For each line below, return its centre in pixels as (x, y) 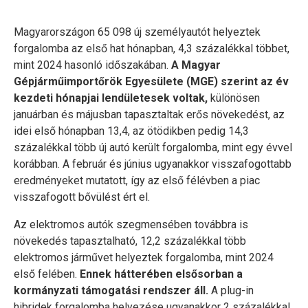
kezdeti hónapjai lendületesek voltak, (111, 98)
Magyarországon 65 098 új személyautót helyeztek (137, 32)
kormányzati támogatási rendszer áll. (111, 290)
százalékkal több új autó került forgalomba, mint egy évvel (153, 147)
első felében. (45, 274)
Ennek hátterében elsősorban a (160, 274)
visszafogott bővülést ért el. (82, 197)
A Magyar (196, 65)
